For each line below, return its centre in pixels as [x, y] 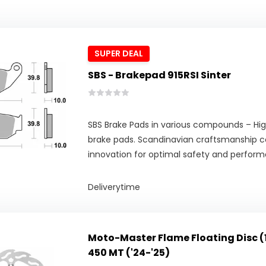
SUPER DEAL [119, 54]
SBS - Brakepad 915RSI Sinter [160, 75]
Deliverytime [114, 187]
